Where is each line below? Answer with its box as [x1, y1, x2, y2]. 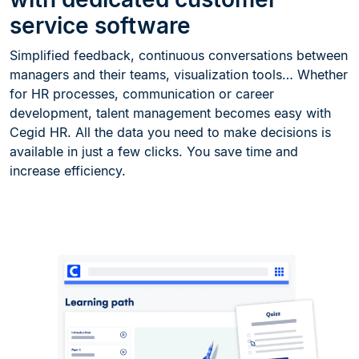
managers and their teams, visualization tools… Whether [10, 67, 348, 83]
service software [10, 12, 191, 40]
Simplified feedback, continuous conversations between [10, 47, 348, 64]
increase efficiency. [10, 163, 126, 179]
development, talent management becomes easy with [10, 105, 331, 122]
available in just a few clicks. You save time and [10, 143, 298, 160]
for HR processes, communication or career [10, 86, 274, 103]
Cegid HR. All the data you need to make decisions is [10, 124, 331, 141]
